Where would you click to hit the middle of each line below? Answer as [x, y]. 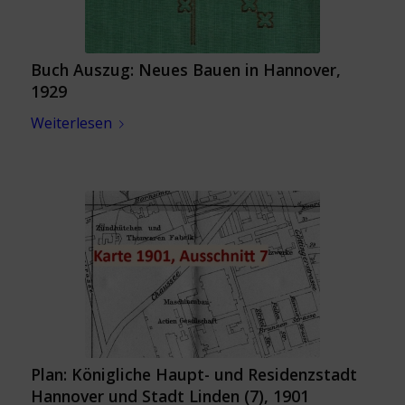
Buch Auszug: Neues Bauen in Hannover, [185, 70]
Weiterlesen [71, 123]
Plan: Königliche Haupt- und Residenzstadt [193, 375]
